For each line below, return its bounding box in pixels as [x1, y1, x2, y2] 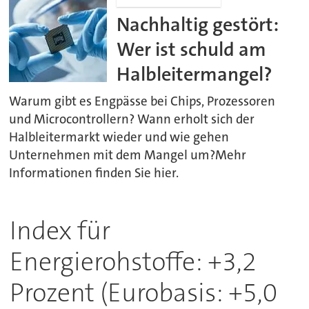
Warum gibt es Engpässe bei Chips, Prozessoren [9, 92, 276, 110]
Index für [9, 213, 110, 248]
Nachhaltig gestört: [117, 12, 279, 38]
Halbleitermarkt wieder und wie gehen [9, 128, 230, 146]
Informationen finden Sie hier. [9, 164, 179, 181]
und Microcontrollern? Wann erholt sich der [9, 110, 255, 128]
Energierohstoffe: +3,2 [9, 244, 257, 279]
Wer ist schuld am [117, 37, 267, 63]
